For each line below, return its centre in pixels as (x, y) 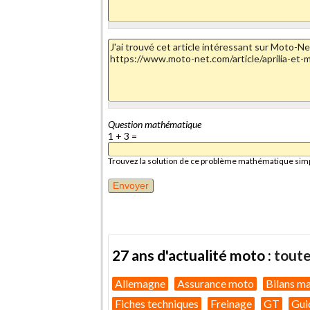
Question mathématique (155, 124)
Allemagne (140, 283)
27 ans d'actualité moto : (193, 255)
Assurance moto (216, 283)
